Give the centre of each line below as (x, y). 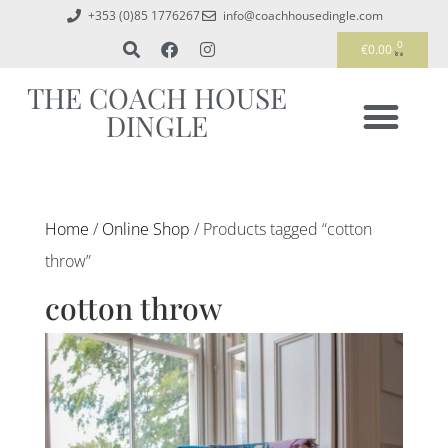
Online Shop (145, 229)
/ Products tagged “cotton (280, 229)
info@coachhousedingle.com (302, 15)
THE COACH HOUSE (156, 97)
